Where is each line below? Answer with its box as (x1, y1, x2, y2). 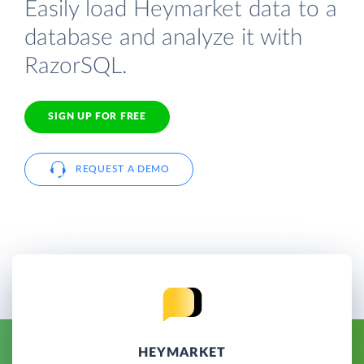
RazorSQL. (24, 54, 128, 78)
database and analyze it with (24, 25, 302, 50)
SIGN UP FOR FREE (48, 111, 146, 122)
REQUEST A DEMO (76, 163, 170, 174)
